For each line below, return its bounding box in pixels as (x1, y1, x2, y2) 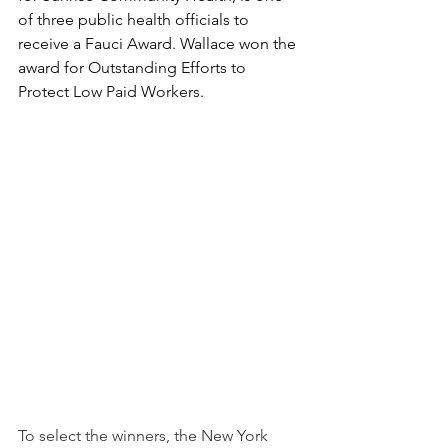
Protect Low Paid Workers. (18, 82, 212, 101)
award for (18, 58, 88, 77)
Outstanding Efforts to (88, 58, 250, 77)
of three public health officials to (18, 10, 253, 29)
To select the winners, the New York (18, 426, 272, 445)
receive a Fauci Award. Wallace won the (18, 34, 300, 53)
